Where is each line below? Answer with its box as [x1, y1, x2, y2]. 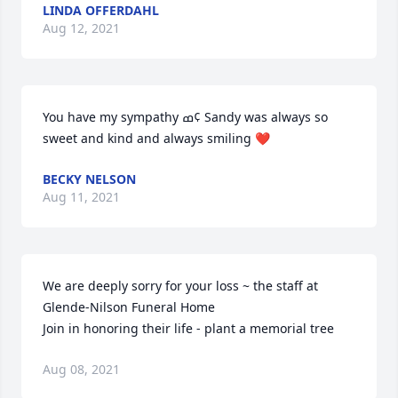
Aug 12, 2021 [43, 20, 120, 36]
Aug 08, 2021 [43, 361, 120, 378]
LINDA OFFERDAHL [43, 2, 159, 19]
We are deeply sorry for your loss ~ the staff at [43, 277, 318, 294]
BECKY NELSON [43, 171, 136, 187]
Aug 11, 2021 [43, 188, 120, 205]
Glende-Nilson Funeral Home [43, 298, 215, 315]
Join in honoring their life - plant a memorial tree [43, 320, 334, 337]
